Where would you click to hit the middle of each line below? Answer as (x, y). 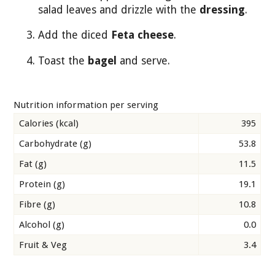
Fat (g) (33, 164)
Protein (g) (42, 184)
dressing (223, 10)
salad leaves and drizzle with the (119, 10)
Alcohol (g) (42, 225)
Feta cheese (143, 35)
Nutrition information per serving (86, 105)
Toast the (63, 60)
